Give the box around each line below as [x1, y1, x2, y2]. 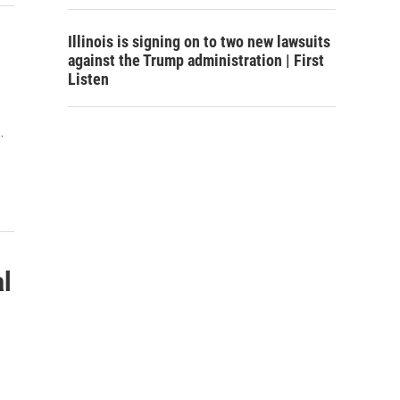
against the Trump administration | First [68, 51, 324, 70]
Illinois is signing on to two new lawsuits [68, 32, 330, 51]
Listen [68, 70, 109, 88]
